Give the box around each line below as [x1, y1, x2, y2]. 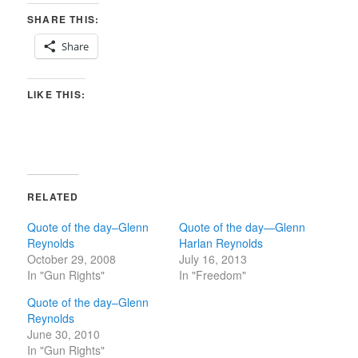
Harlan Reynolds [179, 235, 263, 252]
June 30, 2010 [27, 326, 101, 343]
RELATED [27, 189, 79, 205]
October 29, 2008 [27, 251, 117, 268]
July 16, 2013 [179, 251, 247, 268]
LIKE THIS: [27, 87, 86, 102]
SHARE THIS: [27, 12, 100, 27]
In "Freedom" [179, 267, 246, 284]
